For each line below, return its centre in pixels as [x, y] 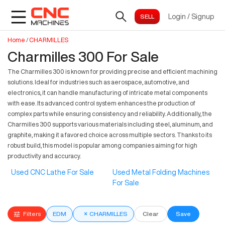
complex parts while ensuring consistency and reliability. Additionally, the [110, 114]
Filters [32, 214]
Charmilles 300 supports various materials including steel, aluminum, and [110, 124]
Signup [203, 16]
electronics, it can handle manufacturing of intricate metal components [107, 93]
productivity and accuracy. [44, 156]
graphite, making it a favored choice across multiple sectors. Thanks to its [110, 135]
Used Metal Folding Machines [161, 173]
